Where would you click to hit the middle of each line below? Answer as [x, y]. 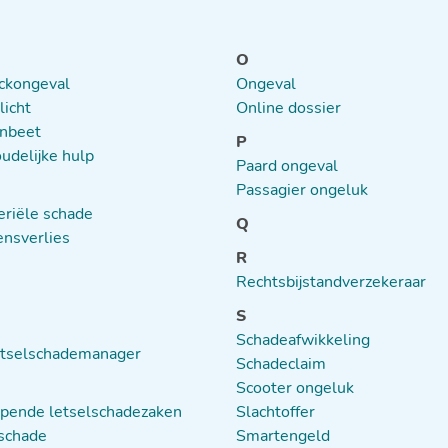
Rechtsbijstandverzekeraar [331, 282]
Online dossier [288, 108]
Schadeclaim [281, 364]
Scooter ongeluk [295, 388]
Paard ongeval [287, 166]
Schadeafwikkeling [303, 340]
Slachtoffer [275, 412]
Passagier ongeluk [302, 190]
